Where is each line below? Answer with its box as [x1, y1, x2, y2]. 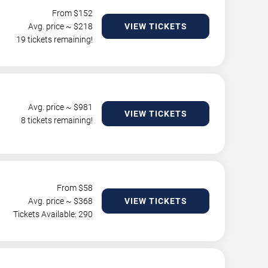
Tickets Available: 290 [13, 209, 93, 219]
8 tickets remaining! [21, 115, 93, 125]
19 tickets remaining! [16, 35, 93, 44]
